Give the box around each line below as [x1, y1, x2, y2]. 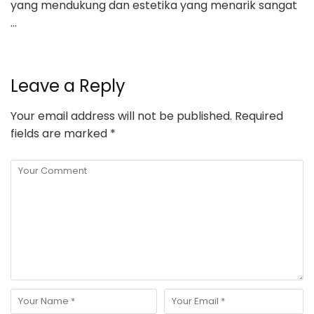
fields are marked [11, 125, 110, 142]
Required [232, 108, 283, 125]
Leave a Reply [11, 74, 125, 98]
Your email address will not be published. [11, 108, 232, 125]
